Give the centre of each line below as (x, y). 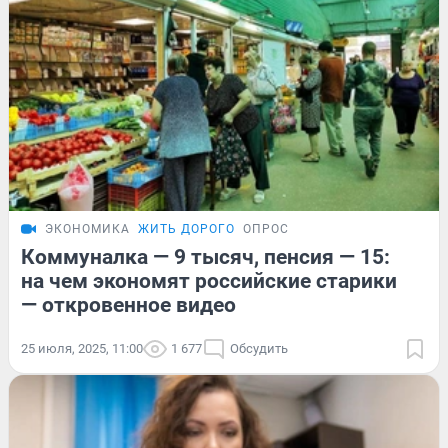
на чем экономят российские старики (209, 280)
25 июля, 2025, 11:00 (82, 348)
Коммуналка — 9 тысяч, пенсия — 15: (205, 256)
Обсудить (259, 348)
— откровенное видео (128, 304)
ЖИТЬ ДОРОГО (186, 228)
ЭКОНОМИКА (87, 228)
